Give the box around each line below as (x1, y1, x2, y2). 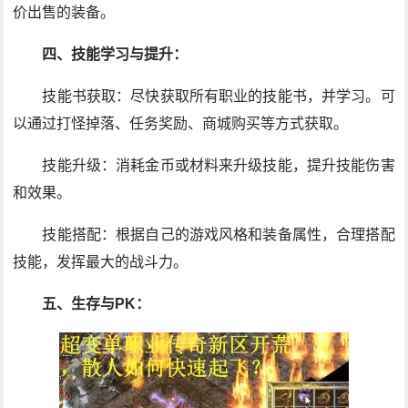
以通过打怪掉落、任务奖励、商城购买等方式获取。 (13, 116, 349, 131)
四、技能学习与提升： (42, 46, 189, 62)
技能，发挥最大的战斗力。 (13, 254, 189, 270)
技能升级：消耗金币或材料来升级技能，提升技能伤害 (42, 158, 395, 173)
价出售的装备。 (13, 5, 116, 20)
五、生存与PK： (42, 296, 151, 311)
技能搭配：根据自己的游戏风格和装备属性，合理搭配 (42, 227, 395, 242)
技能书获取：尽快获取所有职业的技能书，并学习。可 (42, 88, 395, 104)
